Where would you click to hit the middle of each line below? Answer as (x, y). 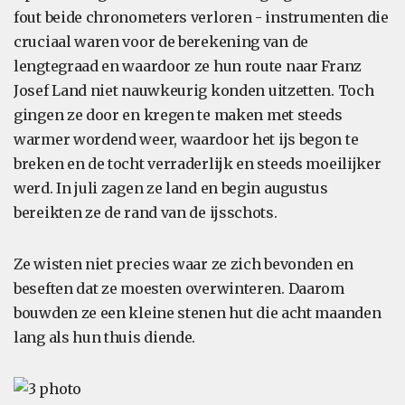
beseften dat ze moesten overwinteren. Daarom (179, 288)
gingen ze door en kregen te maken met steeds (178, 115)
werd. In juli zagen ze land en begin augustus (171, 188)
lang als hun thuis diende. (105, 337)
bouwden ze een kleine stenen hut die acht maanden (198, 313)
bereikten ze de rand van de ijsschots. (146, 212)
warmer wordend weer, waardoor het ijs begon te (186, 139)
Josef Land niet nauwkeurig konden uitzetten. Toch (194, 90)
